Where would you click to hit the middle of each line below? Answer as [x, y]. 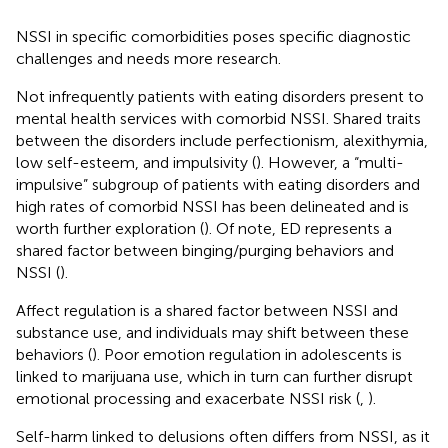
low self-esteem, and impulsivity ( [136, 162]
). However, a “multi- [330, 162]
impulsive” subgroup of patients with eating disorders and [218, 184]
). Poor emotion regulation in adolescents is [247, 354]
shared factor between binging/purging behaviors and [205, 250]
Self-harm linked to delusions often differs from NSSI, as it [223, 436]
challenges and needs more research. [148, 58]
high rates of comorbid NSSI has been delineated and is [212, 206]
